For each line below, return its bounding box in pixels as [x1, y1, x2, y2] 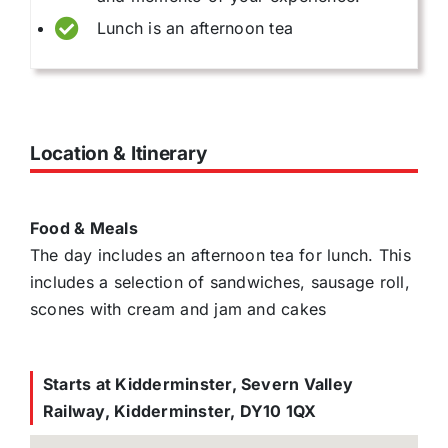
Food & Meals [30, 217, 138, 238]
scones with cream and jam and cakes [30, 298, 327, 319]
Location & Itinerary [30, 141, 207, 165]
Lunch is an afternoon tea [97, 17, 293, 38]
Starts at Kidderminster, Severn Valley [43, 373, 354, 394]
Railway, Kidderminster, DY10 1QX [43, 400, 317, 421]
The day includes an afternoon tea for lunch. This [30, 244, 411, 265]
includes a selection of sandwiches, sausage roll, [30, 271, 410, 292]
